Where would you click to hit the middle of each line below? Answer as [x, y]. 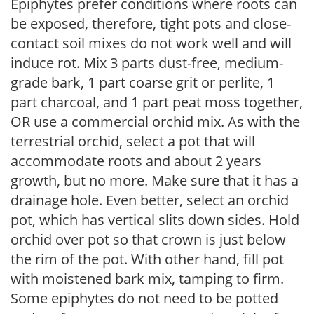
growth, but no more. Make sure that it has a [155, 180]
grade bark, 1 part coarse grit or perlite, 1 [143, 82]
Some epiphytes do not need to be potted [144, 298]
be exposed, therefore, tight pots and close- [151, 23]
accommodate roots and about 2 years [136, 161]
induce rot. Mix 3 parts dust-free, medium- [147, 62]
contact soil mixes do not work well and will [151, 43]
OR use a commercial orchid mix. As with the [155, 121]
